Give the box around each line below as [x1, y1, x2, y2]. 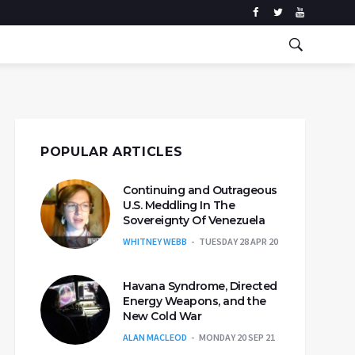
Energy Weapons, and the [123, 294, 266, 308]
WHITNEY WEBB [123, 235, 187, 247]
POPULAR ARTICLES [40, 144, 183, 159]
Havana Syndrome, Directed [123, 279, 277, 293]
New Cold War [123, 309, 201, 323]
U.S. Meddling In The [123, 198, 235, 212]
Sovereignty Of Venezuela [123, 213, 265, 227]
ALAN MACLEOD [123, 331, 187, 343]
